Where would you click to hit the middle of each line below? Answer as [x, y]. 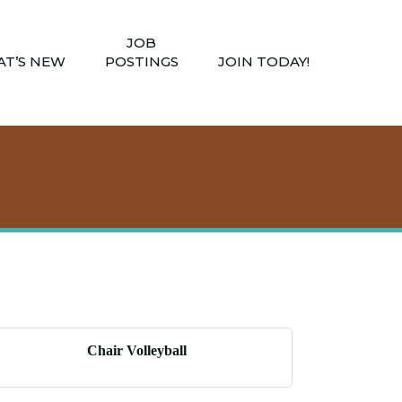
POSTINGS [141, 61]
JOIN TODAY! [263, 61]
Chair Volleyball [137, 350]
